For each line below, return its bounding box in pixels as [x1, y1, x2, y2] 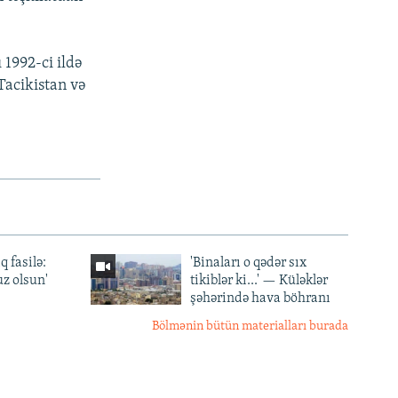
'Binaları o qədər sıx [189, 255, 306, 270]
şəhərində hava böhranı [189, 291, 330, 306]
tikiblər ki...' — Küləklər [189, 273, 328, 288]
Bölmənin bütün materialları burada [152, 319, 348, 333]
